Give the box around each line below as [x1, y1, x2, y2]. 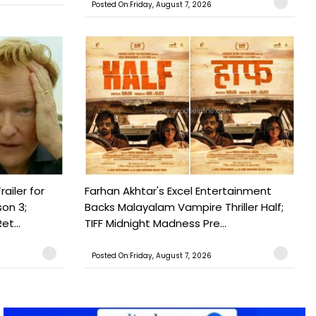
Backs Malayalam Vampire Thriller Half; [84, 199, 284, 214]
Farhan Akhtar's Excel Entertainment [84, 183, 272, 198]
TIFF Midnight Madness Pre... [84, 215, 226, 231]
